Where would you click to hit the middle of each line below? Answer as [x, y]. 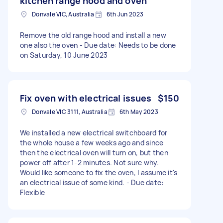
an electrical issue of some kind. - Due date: [92, 182]
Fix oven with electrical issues [86, 98]
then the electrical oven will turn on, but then [94, 152]
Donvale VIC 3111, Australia [70, 111]
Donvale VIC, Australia [63, 14]
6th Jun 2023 [125, 14]
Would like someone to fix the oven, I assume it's [99, 172]
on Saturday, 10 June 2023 [64, 55]
